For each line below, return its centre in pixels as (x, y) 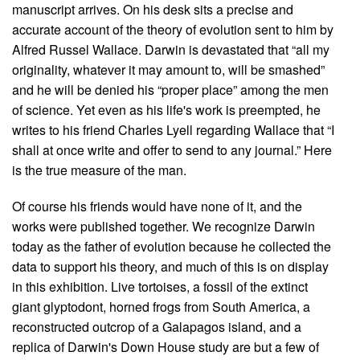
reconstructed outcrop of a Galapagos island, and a (157, 327)
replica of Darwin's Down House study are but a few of (166, 347)
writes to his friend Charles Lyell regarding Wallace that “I (173, 130)
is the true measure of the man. (99, 170)
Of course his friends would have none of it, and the (157, 207)
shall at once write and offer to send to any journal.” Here (172, 150)
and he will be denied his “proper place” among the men (170, 90)
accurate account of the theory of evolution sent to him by (173, 30)
